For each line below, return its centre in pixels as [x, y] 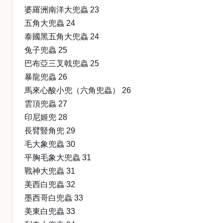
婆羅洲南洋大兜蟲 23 [62, 10]
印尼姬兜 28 [46, 117]
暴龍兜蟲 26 [46, 77]
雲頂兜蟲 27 [46, 104]
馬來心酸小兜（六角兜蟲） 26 [78, 90]
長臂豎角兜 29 [50, 131]
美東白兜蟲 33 [50, 211]
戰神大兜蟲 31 [50, 171]
